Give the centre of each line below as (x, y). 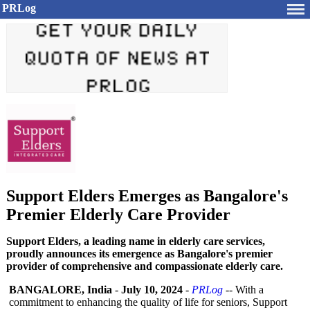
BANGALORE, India (61, 290)
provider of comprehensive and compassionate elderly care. (145, 266)
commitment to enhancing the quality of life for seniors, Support (148, 302)
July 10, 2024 (152, 290)
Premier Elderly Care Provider (118, 215)
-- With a (243, 290)
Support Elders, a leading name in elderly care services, (136, 241)
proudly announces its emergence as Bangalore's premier (139, 254)
